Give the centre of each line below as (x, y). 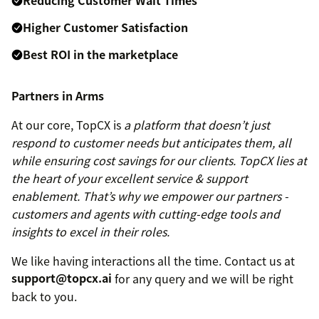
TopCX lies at (273, 160)
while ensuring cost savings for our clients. (124, 160)
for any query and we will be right (203, 278)
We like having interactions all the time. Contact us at (153, 260)
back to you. (44, 296)
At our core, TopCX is (68, 124)
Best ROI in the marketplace (100, 54)
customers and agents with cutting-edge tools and (146, 213)
